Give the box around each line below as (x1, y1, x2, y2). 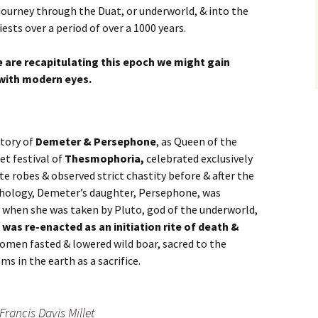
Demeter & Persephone (35, 134, 156, 149)
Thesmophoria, (65, 151, 144, 166)
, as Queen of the (156, 134, 237, 149)
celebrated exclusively (144, 151, 253, 166)
